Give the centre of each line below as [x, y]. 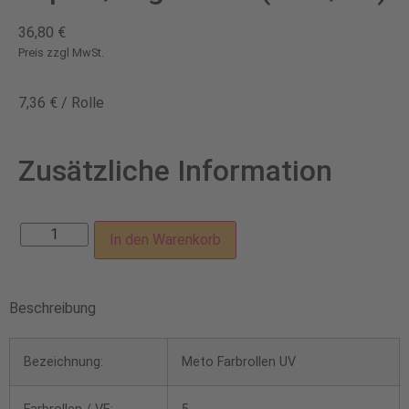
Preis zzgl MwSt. [61, 52]
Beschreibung [52, 308]
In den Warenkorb [165, 239]
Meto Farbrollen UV [239, 362]
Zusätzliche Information [175, 170]
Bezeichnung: [63, 362]
